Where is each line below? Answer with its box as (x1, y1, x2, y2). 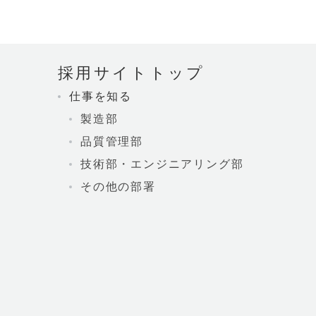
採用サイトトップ (58, 64, 205, 82)
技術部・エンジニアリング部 (80, 158, 244, 170)
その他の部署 (80, 181, 156, 193)
